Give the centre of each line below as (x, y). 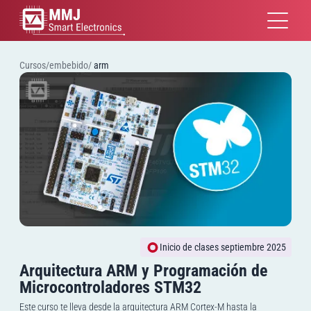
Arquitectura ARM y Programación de (143, 271)
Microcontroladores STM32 (110, 288)
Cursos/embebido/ (57, 65)
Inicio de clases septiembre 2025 (223, 247)
